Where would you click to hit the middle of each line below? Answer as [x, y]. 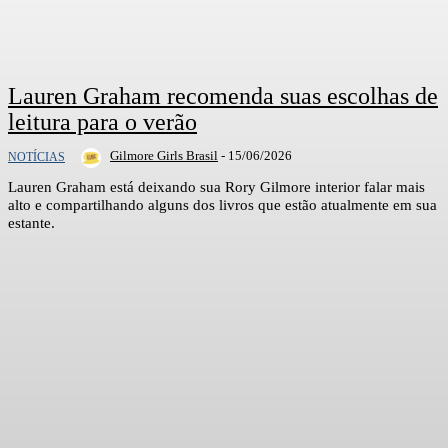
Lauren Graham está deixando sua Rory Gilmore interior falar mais [216, 186]
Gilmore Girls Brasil [164, 155]
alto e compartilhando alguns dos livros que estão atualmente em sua [222, 204]
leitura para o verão [102, 121]
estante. [31, 222]
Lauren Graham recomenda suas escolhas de [223, 95]
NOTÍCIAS [36, 156]
